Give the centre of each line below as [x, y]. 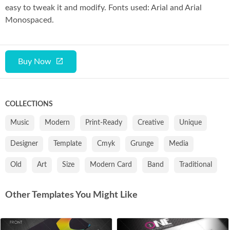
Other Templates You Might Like [71, 195]
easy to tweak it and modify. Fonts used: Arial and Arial [103, 8]
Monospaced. [30, 20]
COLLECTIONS [29, 104]
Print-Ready [104, 123]
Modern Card [111, 165]
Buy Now [35, 62]
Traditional [196, 165]
